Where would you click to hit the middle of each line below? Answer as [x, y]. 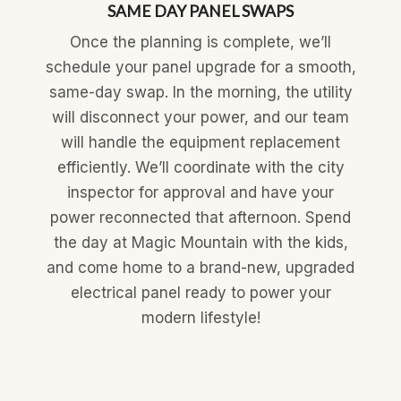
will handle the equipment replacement [200, 142]
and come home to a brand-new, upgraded [200, 268]
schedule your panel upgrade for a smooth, [200, 67]
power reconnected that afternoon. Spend [200, 218]
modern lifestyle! [200, 318]
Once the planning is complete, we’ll [200, 42]
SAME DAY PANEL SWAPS [200, 11]
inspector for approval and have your [200, 192]
